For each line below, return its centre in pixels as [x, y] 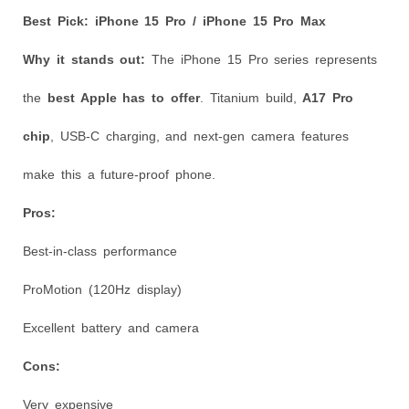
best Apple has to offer [124, 97]
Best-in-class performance [100, 251]
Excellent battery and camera [111, 327]
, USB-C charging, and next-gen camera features [199, 136]
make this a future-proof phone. [120, 174]
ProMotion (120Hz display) [102, 289]
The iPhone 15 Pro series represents [262, 59]
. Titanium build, [252, 97]
